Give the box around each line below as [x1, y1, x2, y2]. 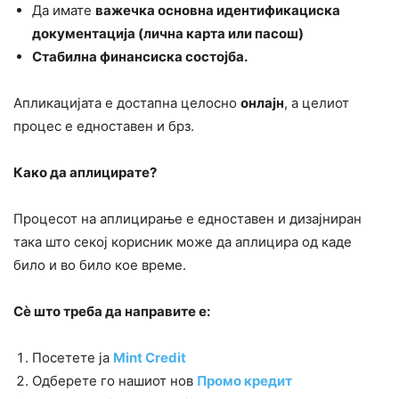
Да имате [32, 2, 95, 20]
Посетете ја [32, 349, 113, 367]
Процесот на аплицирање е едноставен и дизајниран [13, 210, 362, 228]
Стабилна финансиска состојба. [32, 48, 248, 66]
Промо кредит [197, 372, 292, 390]
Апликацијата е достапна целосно [13, 94, 240, 112]
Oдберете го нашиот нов [32, 372, 197, 390]
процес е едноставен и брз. [13, 118, 194, 135]
